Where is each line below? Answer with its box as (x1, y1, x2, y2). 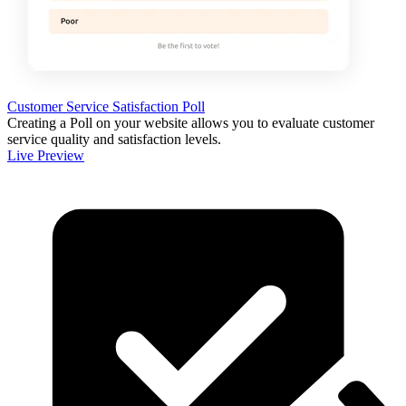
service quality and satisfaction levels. (7, 130, 221, 147)
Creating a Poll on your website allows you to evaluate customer (7, 114, 374, 130)
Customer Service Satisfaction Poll (7, 98, 205, 114)
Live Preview (7, 147, 84, 163)
